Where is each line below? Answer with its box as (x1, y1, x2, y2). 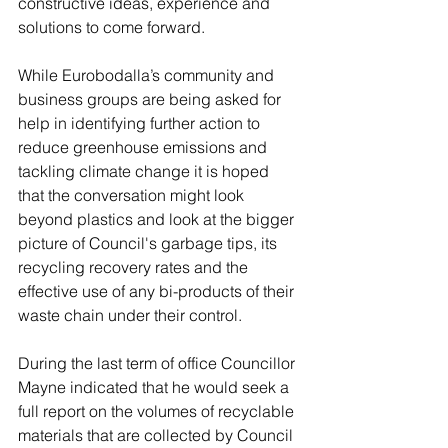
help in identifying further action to (18, 113, 264, 133)
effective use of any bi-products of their (18, 281, 298, 301)
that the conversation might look (18, 185, 248, 205)
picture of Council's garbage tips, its (18, 233, 281, 253)
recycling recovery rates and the (18, 257, 252, 277)
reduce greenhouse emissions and (18, 137, 271, 157)
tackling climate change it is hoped (18, 161, 273, 181)
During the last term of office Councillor (18, 353, 299, 373)
